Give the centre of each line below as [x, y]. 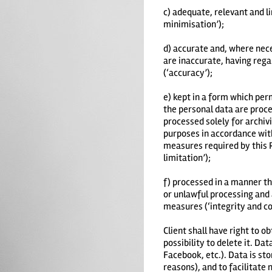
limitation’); [187, 158]
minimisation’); [193, 24]
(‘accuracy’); [188, 73]
